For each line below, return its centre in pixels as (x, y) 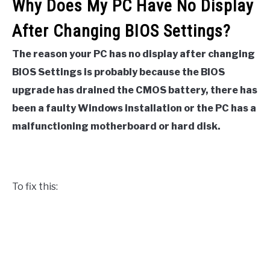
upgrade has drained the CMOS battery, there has (135, 90)
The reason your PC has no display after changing (133, 54)
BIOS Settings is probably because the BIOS (118, 72)
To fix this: (35, 186)
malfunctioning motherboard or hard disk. (116, 126)
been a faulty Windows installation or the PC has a (134, 108)
